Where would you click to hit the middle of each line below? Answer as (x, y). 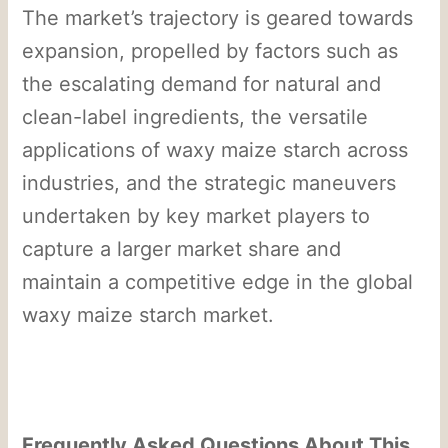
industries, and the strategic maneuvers (209, 182)
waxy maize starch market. (148, 314)
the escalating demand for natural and (202, 83)
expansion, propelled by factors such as (210, 50)
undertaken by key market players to (196, 215)
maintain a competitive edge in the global (218, 281)
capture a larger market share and (182, 248)
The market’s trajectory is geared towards (218, 17)
